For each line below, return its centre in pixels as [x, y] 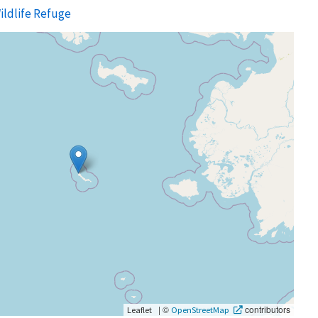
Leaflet [139, 309]
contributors [267, 309]
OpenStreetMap [200, 309]
